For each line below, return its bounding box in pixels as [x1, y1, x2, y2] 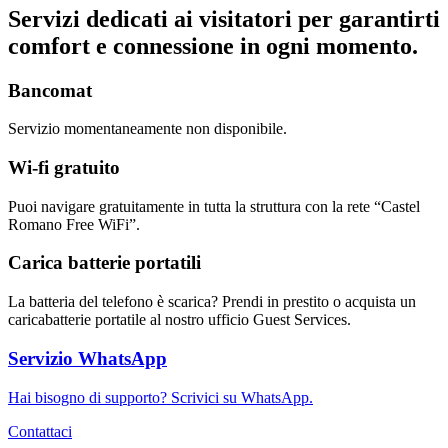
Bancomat [8, 79, 92, 101]
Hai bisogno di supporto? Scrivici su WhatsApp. [8, 388, 313, 406]
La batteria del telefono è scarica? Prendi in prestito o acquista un [8, 293, 416, 311]
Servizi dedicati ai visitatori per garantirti [8, 5, 440, 32]
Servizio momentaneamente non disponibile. [8, 120, 287, 138]
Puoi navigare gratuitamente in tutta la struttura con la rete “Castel [8, 197, 420, 215]
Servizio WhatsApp [8, 347, 167, 369]
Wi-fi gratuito [8, 157, 120, 179]
